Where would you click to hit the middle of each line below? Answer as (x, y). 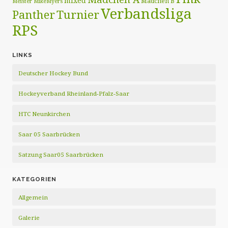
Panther (34, 14)
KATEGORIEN (34, 179)
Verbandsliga (146, 13)
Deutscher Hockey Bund (53, 73)
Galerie (29, 218)
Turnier (78, 15)
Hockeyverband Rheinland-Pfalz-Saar (74, 93)
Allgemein (33, 197)
